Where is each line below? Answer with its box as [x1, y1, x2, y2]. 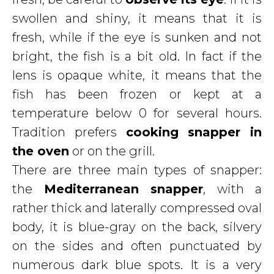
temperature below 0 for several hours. [12, 106, 262, 120]
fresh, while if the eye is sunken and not [12, 30, 262, 45]
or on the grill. [69, 144, 155, 158]
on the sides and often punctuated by [12, 239, 262, 253]
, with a [203, 182, 262, 196]
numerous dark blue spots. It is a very [12, 257, 262, 272]
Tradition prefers [12, 125, 126, 139]
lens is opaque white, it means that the [12, 68, 262, 83]
